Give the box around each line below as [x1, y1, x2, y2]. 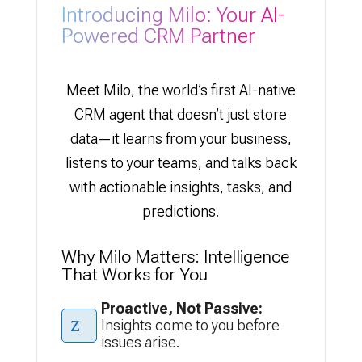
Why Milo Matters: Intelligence [61, 246, 289, 267]
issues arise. [100, 334, 179, 351]
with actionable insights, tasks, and [69, 179, 293, 196]
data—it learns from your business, [69, 130, 292, 147]
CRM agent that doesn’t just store [74, 106, 288, 123]
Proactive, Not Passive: [100, 300, 263, 317]
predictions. [142, 203, 220, 220]
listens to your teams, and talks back [65, 154, 297, 171]
